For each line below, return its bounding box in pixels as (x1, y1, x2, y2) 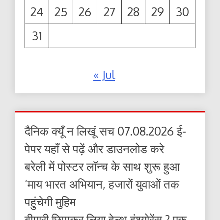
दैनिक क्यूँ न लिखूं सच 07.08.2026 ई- (25, 123, 186, 139)
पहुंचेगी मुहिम (25, 194, 76, 210)
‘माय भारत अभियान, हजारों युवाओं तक (25, 176, 179, 192)
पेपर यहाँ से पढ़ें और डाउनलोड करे (25, 141, 164, 157)
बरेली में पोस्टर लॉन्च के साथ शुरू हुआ (25, 159, 180, 174)
